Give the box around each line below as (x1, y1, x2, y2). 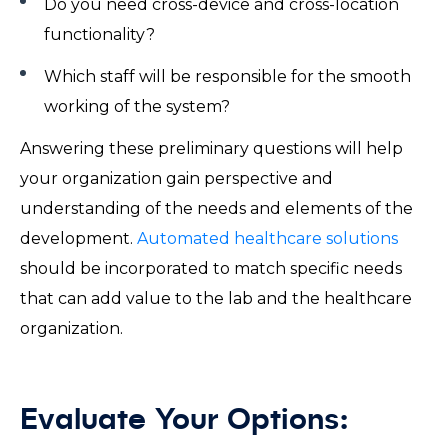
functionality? (44, 24, 163, 44)
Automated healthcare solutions (137, 228, 398, 248)
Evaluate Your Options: (20, 405, 367, 436)
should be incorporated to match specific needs (20, 258, 402, 278)
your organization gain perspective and (20, 168, 333, 188)
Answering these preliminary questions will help (20, 138, 403, 158)
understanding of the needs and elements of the (20, 198, 413, 218)
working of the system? (44, 96, 238, 116)
